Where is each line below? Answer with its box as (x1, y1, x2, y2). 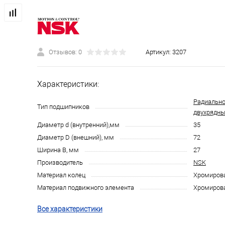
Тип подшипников (37, 103, 89, 111)
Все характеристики (37, 205, 102, 213)
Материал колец (37, 171, 85, 179)
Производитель (37, 159, 83, 167)
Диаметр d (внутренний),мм (37, 121, 120, 129)
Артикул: (146, 48, 172, 56)
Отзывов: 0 (49, 48, 82, 56)
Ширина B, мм (37, 146, 79, 154)
